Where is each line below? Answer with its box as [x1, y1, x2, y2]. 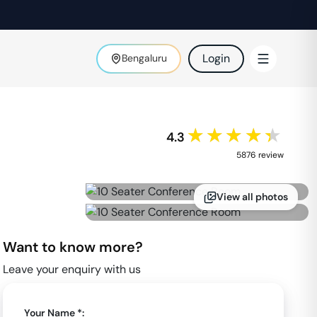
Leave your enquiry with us [3, 262, 142, 277]
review [258, 149, 284, 161]
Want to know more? [3, 238, 144, 256]
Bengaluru [122, 52, 167, 64]
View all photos [217, 190, 288, 203]
